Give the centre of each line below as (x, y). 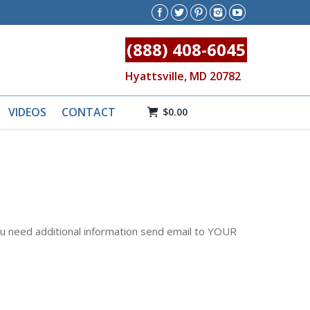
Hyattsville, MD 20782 (183, 76)
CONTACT (89, 112)
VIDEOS (27, 112)
